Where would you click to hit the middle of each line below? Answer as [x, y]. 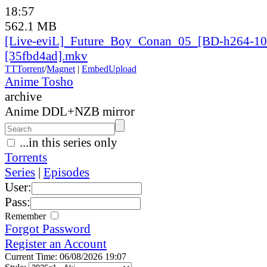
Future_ [90, 41]
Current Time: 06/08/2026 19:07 [66, 256]
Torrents [26, 157]
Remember [27, 216]
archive [23, 96]
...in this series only [67, 142]
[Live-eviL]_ [38, 41]
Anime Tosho [39, 81]
